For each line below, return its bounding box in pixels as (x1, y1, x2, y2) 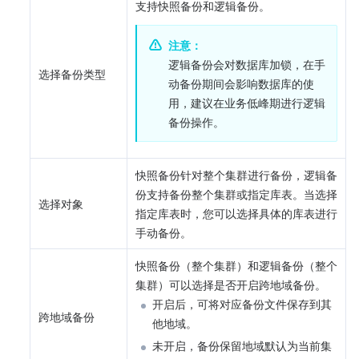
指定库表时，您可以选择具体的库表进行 (135, 204, 337, 221)
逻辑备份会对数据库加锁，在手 (168, 55, 325, 72)
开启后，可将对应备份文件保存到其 (152, 295, 332, 312)
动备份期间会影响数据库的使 (168, 75, 314, 91)
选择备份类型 (38, 65, 106, 82)
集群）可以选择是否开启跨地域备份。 (135, 276, 326, 292)
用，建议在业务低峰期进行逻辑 (168, 94, 325, 111)
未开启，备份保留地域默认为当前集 (152, 337, 332, 353)
